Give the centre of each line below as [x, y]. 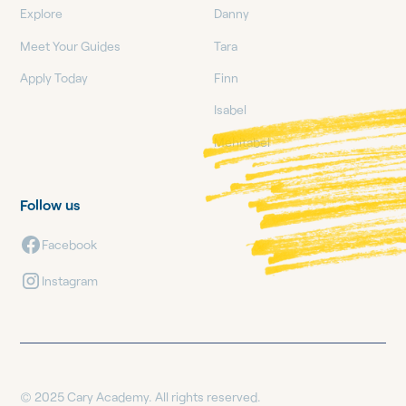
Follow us [50, 204]
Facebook [70, 245]
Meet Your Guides [71, 45]
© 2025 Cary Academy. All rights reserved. [141, 396]
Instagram [70, 281]
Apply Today [54, 77]
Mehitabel [242, 141]
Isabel [230, 110]
